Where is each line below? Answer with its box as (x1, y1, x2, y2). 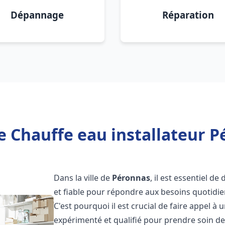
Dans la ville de (54, 172, 113, 183)
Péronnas (112, 172, 151, 183)
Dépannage (11, 9, 64, 21)
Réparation (162, 9, 214, 21)
